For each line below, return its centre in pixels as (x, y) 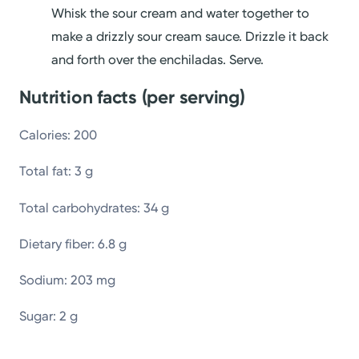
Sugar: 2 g (49, 317)
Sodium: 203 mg (68, 280)
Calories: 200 (58, 135)
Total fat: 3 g (56, 171)
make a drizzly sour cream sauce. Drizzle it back (190, 37)
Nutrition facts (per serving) (132, 98)
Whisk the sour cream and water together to (181, 14)
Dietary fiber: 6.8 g (73, 244)
